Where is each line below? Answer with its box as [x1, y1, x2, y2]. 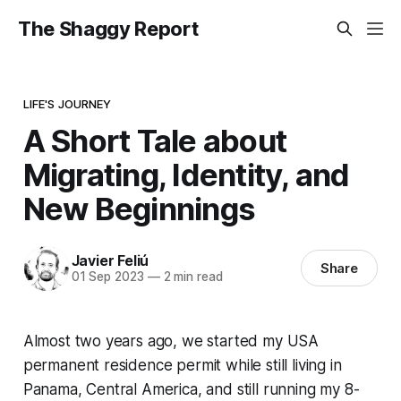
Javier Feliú [71, 252, 149, 270]
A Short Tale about [22, 121, 287, 159]
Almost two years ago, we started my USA [22, 331, 320, 350]
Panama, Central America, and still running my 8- [22, 380, 360, 398]
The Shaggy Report [18, 17, 199, 40]
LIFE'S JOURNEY [22, 96, 112, 111]
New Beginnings [22, 189, 256, 227]
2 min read [159, 269, 223, 285]
